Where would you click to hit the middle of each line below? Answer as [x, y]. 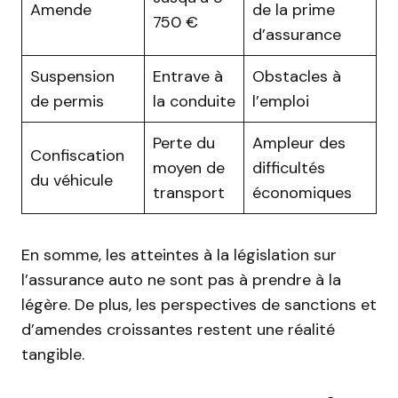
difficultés [289, 168]
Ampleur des [299, 143]
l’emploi [281, 101]
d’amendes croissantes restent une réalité [178, 330]
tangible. [53, 354]
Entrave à [188, 76]
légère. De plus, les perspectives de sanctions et [199, 305]
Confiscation [77, 155]
